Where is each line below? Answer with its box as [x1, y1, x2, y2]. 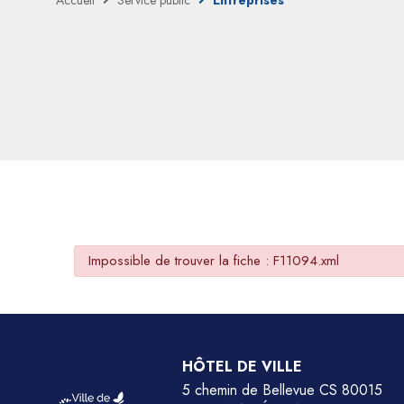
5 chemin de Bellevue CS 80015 [182, 380, 382, 400]
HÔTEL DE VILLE [182, 356, 302, 377]
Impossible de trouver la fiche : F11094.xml [88, 251, 339, 271]
